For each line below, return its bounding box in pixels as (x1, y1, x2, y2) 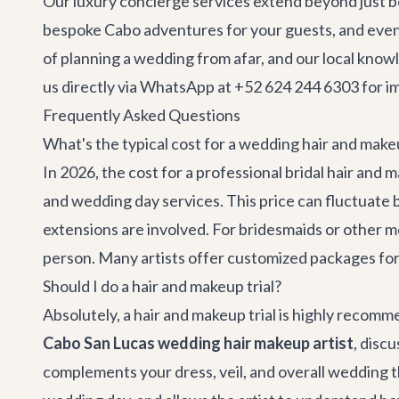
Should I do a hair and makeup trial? (43, 276, 281, 296)
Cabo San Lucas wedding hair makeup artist (43, 333, 354, 353)
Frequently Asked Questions (43, 105, 240, 125)
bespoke (43, 20, 104, 39)
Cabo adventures (104, 20, 224, 39)
